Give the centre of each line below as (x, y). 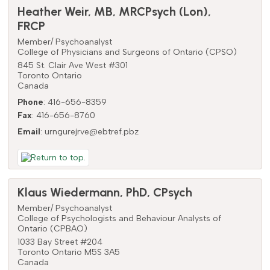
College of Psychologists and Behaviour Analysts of (119, 218)
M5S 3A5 (102, 252)
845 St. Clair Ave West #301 (72, 65)
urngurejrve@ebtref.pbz (91, 131)
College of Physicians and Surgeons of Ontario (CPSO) (127, 52)
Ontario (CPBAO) (52, 228)
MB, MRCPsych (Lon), (152, 11)
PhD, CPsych (159, 192)
